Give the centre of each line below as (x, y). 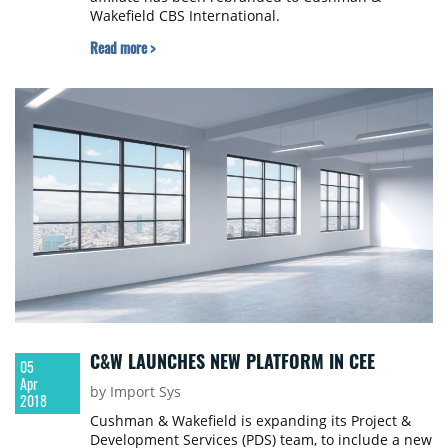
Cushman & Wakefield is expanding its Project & (250, 420)
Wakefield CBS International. (184, 15)
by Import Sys (135, 391)
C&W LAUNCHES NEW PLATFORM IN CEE (232, 360)
